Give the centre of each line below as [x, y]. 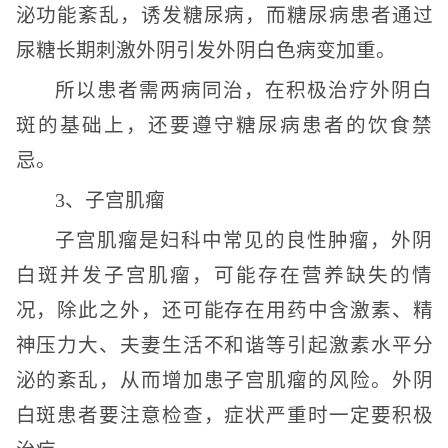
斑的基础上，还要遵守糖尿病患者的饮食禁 [224, 125]
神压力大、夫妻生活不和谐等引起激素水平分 [224, 345]
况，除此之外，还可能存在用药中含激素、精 [224, 310]
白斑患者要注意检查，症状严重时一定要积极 [224, 415]
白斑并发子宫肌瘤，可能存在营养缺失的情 [224, 275]
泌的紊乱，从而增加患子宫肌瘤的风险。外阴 [224, 380]
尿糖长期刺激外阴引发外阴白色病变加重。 [205, 50]
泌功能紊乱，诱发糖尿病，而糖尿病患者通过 [224, 15]
